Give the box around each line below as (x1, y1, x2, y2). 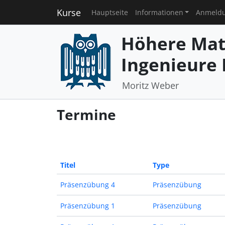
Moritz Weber (122, 79, 179, 92)
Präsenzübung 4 (60, 179, 115, 189)
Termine (56, 105, 116, 125)
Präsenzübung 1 (60, 200, 115, 210)
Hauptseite (91, 7, 128, 17)
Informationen (135, 7, 183, 17)
